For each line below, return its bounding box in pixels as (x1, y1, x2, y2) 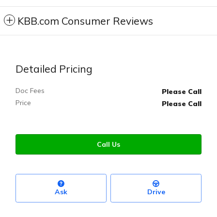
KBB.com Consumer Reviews (17, 15, 153, 28)
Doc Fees (15, 86, 45, 95)
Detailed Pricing (15, 62, 93, 76)
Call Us (97, 139, 120, 149)
